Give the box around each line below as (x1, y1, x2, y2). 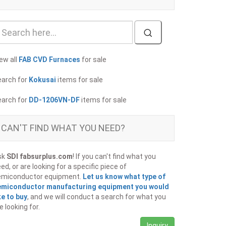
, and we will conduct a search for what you (27, 193, 166, 201)
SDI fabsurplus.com (7, 152, 73, 160)
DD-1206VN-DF (29, 96, 80, 104)
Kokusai (29, 76, 56, 84)
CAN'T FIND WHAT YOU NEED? (1, 123, 125, 133)
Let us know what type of (83, 173, 165, 181)
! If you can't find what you (73, 152, 156, 160)
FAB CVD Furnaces (19, 55, 80, 64)
